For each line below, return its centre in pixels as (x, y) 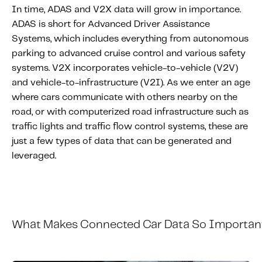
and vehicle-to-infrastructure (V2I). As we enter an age (131, 83)
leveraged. (34, 156)
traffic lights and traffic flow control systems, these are (130, 127)
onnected (115, 225)
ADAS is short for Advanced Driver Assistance (111, 24)
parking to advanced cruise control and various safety (129, 54)
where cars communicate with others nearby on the (125, 97)
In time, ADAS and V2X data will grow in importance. (126, 10)
